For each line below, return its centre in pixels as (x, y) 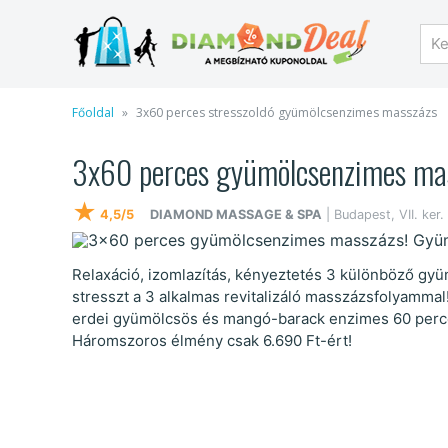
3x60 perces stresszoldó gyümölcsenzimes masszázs (286, 112)
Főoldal (93, 112)
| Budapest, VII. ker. (383, 214)
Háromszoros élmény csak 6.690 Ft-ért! (212, 340)
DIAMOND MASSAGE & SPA (236, 214)
